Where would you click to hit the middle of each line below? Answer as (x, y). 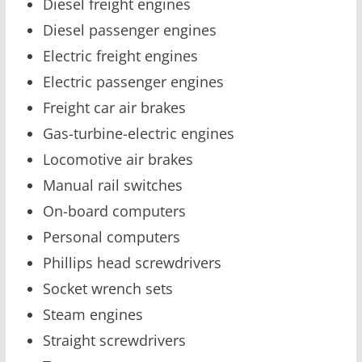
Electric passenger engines (133, 81)
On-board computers (114, 210)
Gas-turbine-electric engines (138, 133)
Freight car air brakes (114, 107)
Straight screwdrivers (114, 340)
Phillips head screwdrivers (132, 262)
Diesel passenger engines (129, 29)
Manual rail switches (112, 185)
